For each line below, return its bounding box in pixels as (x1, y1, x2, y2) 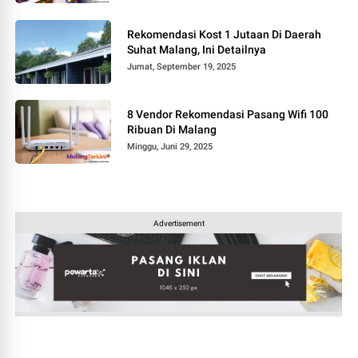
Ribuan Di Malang (127, 122, 217, 136)
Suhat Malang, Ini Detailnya (127, 42, 267, 56)
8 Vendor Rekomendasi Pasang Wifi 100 (127, 107, 329, 121)
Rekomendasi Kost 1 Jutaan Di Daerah (127, 27, 322, 41)
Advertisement (153, 218, 205, 228)
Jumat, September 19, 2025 (127, 61, 237, 72)
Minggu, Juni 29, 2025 (127, 141, 213, 152)
